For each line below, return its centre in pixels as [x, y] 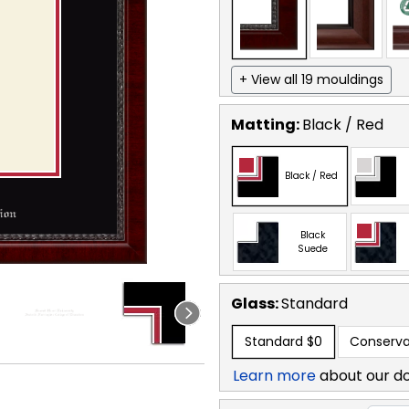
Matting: [267, 124]
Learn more [274, 375]
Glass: [256, 303]
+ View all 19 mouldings [311, 79]
